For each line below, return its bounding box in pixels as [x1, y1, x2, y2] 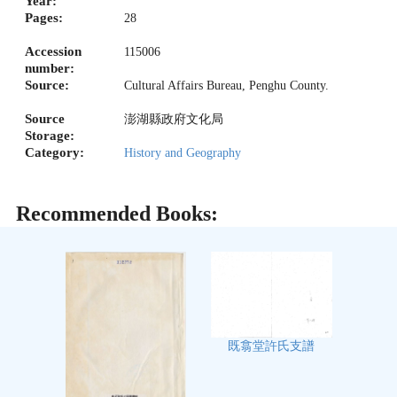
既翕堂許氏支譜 [228, 339, 315, 353]
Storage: [25, 128, 74, 144]
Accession [25, 44, 82, 59]
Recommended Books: [16, 202, 219, 226]
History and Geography [124, 146, 241, 160]
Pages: [25, 11, 63, 26]
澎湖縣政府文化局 [124, 113, 223, 127]
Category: [25, 145, 84, 160]
